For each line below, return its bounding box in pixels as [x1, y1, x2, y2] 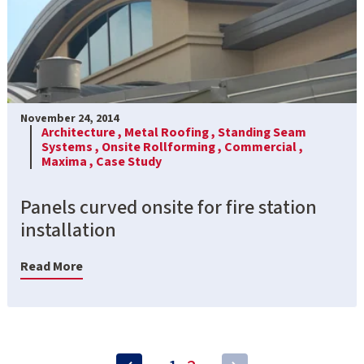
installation [20, 216, 116, 245]
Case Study [96, 153, 162, 171]
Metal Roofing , [124, 123, 218, 142]
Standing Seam [218, 123, 306, 142]
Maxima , [41, 153, 96, 171]
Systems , [41, 138, 102, 157]
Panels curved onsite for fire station [20, 193, 317, 223]
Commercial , [224, 138, 303, 157]
